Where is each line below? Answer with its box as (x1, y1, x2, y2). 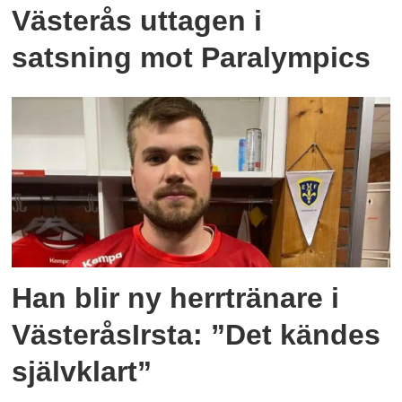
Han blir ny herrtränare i (12, 281, 340, 314)
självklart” (12, 354, 153, 388)
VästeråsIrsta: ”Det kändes (12, 318, 381, 351)
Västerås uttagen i (12, 4, 263, 38)
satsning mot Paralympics (12, 41, 371, 74)
